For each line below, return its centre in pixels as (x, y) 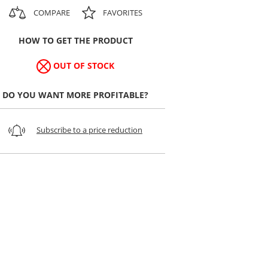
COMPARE (51, 12)
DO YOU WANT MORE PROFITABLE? (75, 95)
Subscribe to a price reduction (89, 130)
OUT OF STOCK (84, 65)
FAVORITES (122, 12)
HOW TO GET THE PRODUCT (75, 40)
